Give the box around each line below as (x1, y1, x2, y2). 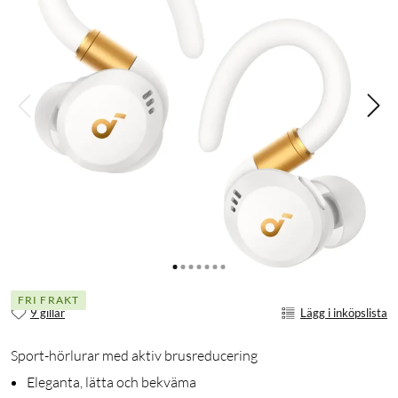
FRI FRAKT (18, 292, 79, 306)
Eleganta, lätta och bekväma (27, 373, 196, 392)
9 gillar (30, 305, 65, 320)
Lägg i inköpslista (300, 305, 387, 320)
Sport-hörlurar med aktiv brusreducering (11, 346, 258, 365)
